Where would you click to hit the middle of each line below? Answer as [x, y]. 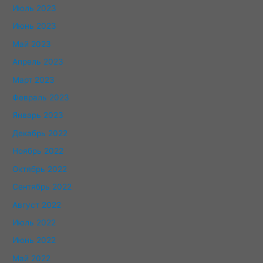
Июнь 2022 [34, 240]
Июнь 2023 [35, 26]
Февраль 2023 [41, 98]
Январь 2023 [38, 115]
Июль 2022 [34, 222]
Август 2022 [37, 205]
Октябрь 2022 [40, 169]
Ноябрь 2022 [38, 151]
